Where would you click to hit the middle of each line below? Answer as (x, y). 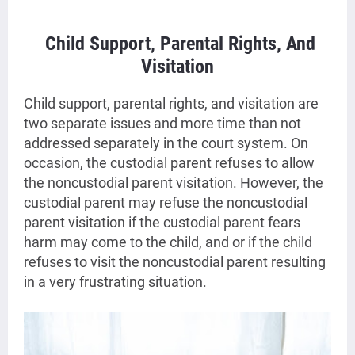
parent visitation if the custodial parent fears (162, 223)
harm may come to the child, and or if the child (168, 242)
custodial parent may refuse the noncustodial (166, 203)
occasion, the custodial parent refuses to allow (169, 163)
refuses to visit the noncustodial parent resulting (175, 262)
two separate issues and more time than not (162, 124)
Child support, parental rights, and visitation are (171, 104)
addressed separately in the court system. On (166, 143)
